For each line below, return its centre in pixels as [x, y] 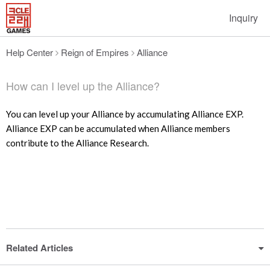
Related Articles [39, 248]
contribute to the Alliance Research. [77, 143]
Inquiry [243, 18]
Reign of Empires [95, 52]
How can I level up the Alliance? [83, 86]
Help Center [30, 52]
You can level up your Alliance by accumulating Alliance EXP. [125, 114]
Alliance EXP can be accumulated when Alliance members [118, 128]
